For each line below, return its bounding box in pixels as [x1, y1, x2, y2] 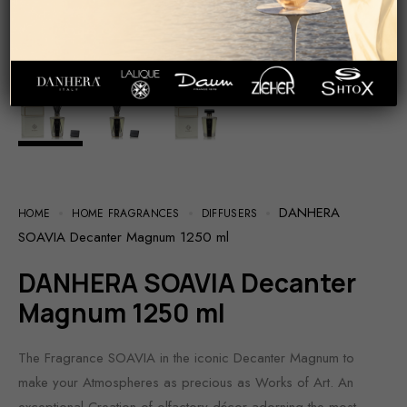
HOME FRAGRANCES [72, 204, 180, 222]
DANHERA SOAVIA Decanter [18, 264, 35, 300]
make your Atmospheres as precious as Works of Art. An [18, 372, 353, 392]
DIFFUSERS [201, 204, 258, 222]
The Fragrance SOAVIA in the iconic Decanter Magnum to [18, 347, 354, 368]
